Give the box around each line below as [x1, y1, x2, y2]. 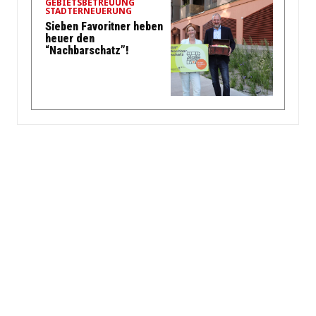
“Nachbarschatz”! [45, 44, 128, 58]
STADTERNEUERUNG [45, 5, 132, 18]
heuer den [45, 32, 95, 46]
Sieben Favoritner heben [45, 20, 163, 34]
